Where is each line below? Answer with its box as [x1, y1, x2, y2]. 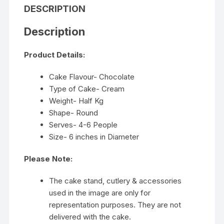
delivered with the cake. [49, 212, 131, 222]
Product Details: [24, 50, 85, 60]
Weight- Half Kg [49, 96, 104, 106]
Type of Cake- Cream [49, 84, 125, 94]
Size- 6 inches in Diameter [49, 132, 139, 142]
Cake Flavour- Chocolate [49, 72, 135, 82]
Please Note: [24, 154, 73, 164]
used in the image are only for [49, 188, 151, 198]
